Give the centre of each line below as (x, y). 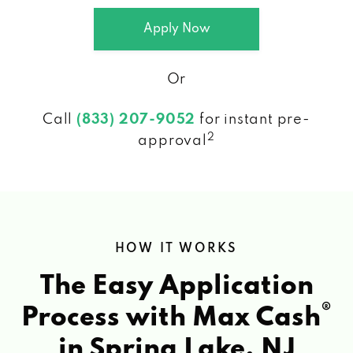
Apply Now (176, 29)
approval (173, 141)
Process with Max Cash (171, 318)
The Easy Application (176, 286)
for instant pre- (253, 119)
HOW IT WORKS (176, 249)
